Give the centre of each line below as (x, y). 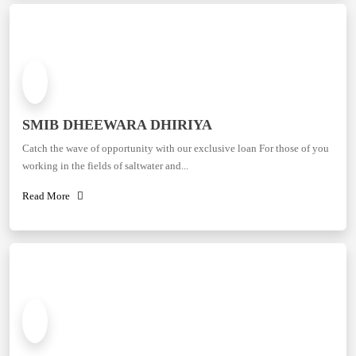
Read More (50, 196)
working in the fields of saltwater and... (105, 166)
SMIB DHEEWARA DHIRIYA (117, 125)
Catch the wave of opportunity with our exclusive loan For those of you (176, 148)
